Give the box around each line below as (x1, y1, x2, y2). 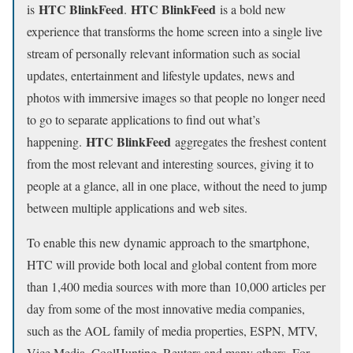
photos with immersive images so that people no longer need (27, 88, 325, 106)
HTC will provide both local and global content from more (27, 255, 317, 273)
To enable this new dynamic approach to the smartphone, (27, 233, 310, 251)
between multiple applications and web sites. (27, 199, 247, 216)
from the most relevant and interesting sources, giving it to (27, 154, 314, 172)
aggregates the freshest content (175, 132, 326, 150)
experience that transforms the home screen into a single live (27, 22, 322, 39)
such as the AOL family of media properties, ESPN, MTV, (27, 321, 318, 339)
